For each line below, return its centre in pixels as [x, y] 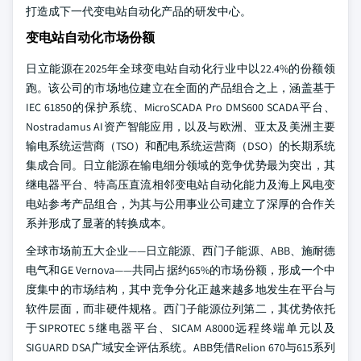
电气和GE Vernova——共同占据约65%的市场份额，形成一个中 [180, 270]
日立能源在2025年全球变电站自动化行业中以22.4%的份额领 [180, 68]
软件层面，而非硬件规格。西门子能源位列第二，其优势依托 [180, 309]
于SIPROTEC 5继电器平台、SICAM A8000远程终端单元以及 [180, 328]
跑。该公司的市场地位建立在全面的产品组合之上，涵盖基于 [180, 88]
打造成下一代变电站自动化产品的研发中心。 [139, 11]
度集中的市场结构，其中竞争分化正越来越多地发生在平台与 [180, 289]
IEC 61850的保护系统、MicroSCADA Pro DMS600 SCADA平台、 [180, 107]
